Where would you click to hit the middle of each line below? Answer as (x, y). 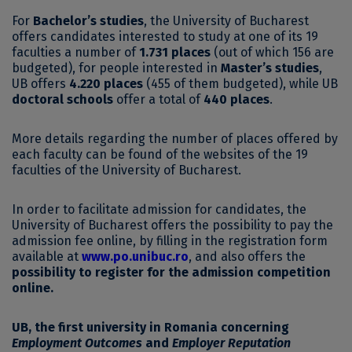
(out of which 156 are (274, 52)
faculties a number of (75, 52)
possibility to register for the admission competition (171, 272)
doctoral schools (62, 99)
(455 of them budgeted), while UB (240, 83)
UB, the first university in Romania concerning (150, 327)
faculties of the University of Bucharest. (126, 170)
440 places (236, 99)
